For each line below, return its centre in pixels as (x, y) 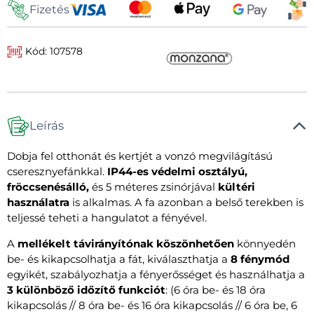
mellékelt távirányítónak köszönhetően (126, 243)
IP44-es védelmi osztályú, (177, 171)
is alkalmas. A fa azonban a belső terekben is (186, 202)
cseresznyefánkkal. (57, 171)
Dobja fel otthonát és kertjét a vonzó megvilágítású (140, 156)
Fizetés (49, 9)
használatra (38, 202)
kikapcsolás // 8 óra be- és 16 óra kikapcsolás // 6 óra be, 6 (152, 305)
